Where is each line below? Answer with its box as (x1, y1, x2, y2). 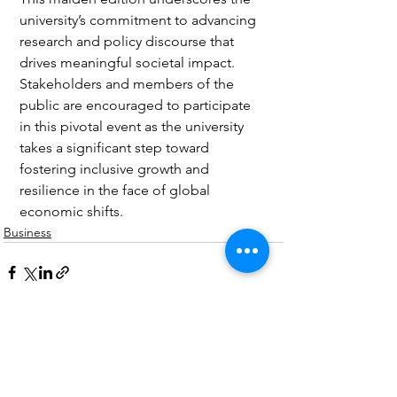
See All (245, 364, 284, 381)
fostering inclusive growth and (19, 160, 213, 178)
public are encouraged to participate (19, 97, 254, 114)
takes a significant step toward (19, 139, 213, 157)
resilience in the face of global (19, 182, 214, 199)
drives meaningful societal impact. (19, 54, 238, 72)
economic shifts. (19, 203, 123, 221)
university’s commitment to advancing (19, 12, 260, 29)
